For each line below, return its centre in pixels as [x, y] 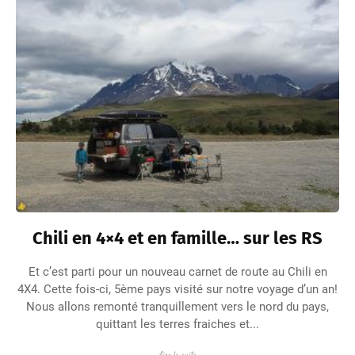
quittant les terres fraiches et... [177, 324]
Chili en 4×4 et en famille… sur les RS [177, 239]
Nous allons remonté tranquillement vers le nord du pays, [177, 307]
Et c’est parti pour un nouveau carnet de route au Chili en [177, 272]
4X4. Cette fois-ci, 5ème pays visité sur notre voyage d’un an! [177, 290]
